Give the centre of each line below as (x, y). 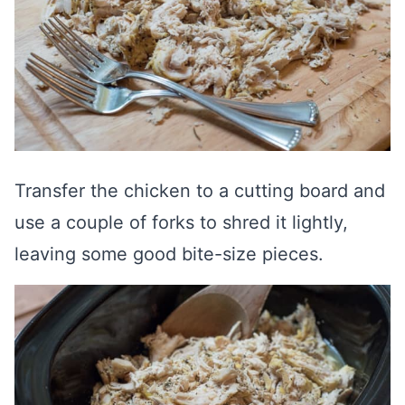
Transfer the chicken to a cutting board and (200, 191)
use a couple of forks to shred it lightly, (181, 222)
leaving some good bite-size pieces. (169, 254)
